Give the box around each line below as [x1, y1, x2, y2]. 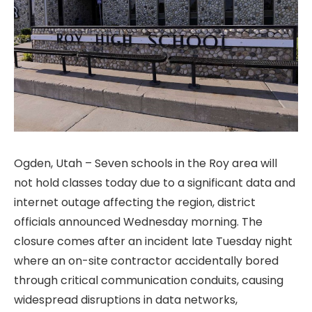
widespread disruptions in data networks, [14, 291, 237, 308]
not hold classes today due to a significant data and [14, 174, 295, 191]
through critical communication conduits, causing [14, 272, 283, 288]
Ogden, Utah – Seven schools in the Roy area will [14, 155, 277, 171]
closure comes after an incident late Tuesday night [14, 233, 292, 249]
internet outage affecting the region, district [14, 194, 256, 210]
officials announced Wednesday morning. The [14, 213, 263, 230]
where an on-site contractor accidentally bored [14, 252, 279, 269]
